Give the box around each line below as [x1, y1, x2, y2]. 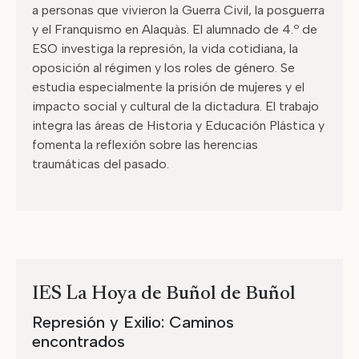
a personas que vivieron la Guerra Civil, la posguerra [32, 2, 325, 18]
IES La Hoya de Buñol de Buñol [32, 284, 296, 305]
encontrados [32, 332, 125, 351]
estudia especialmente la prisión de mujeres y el [32, 79, 305, 95]
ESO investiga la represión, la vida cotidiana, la [32, 41, 298, 56]
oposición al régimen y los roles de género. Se [32, 60, 295, 75]
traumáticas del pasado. [32, 156, 169, 171]
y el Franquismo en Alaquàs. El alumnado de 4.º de [32, 22, 317, 37]
